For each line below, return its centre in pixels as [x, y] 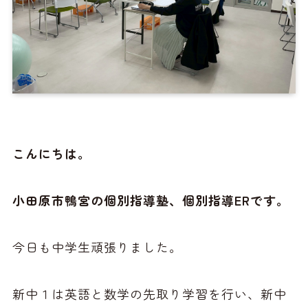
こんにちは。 [51, 154]
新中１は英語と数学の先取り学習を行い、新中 [149, 293]
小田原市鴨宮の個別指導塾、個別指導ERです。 [151, 200]
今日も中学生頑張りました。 [97, 247]
